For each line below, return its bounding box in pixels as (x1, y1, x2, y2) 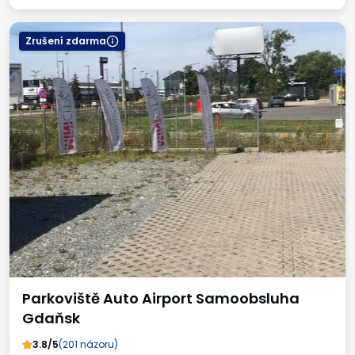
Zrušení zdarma (25, 34, 106, 48)
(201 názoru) (58, 337, 118, 351)
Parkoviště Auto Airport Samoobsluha (22, 288, 300, 308)
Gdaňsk (22, 307, 80, 328)
